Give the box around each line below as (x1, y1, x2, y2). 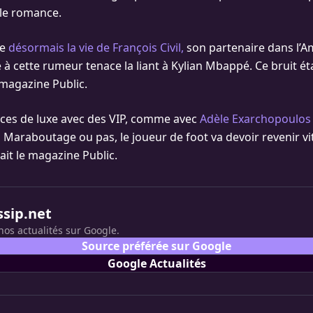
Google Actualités (107, 256, 206, 271)
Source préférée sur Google (82, 238, 231, 254)
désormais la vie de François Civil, (8, 40, 184, 55)
